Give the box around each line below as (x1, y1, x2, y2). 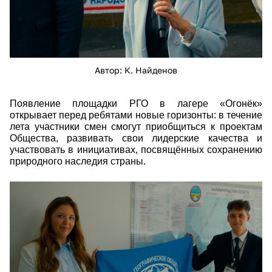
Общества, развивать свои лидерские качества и (10, 132, 262, 143)
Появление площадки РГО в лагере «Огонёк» (10, 98, 262, 109)
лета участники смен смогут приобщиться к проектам (10, 121, 262, 132)
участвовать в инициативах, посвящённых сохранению (10, 144, 262, 155)
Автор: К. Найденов (95, 64, 177, 75)
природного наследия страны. (10, 155, 146, 166)
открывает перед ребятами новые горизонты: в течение (10, 109, 262, 120)
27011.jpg (10, 200, 65, 216)
